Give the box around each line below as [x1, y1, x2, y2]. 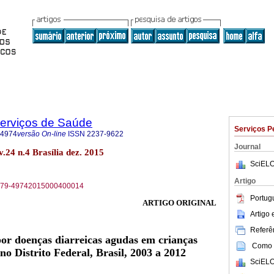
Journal [234, 143, 261, 151]
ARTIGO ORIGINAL [143, 198, 217, 208]
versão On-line [17, 130, 66, 138]
